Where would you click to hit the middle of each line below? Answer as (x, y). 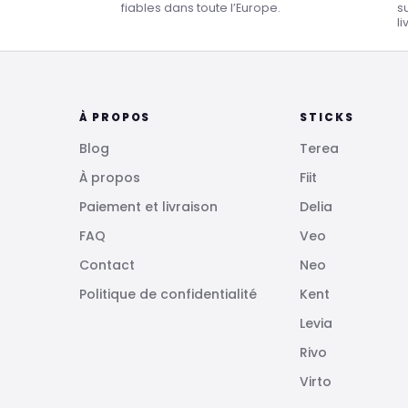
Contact (107, 265)
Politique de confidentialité (168, 295)
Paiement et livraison (148, 207)
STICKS (327, 117)
